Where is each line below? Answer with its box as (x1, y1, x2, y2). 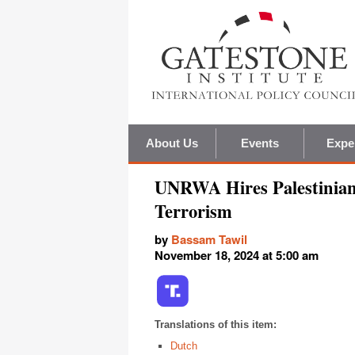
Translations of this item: (155, 319, 277, 331)
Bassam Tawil (171, 231, 247, 249)
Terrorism (155, 198, 232, 225)
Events (240, 136, 280, 151)
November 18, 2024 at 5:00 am (155, 246, 319, 265)
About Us (145, 136, 199, 151)
